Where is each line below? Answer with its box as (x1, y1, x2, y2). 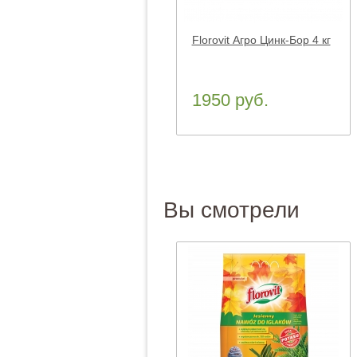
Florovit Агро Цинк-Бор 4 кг (191, 33, 331, 46)
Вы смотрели (163, 198, 300, 222)
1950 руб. (191, 90, 269, 110)
